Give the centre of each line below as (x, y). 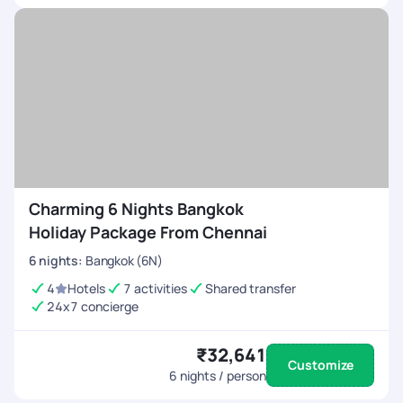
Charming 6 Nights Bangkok (136, 209)
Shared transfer (251, 288)
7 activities (155, 288)
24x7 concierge (93, 306)
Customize (320, 365)
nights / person (222, 376)
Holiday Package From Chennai (148, 232)
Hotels (86, 288)
